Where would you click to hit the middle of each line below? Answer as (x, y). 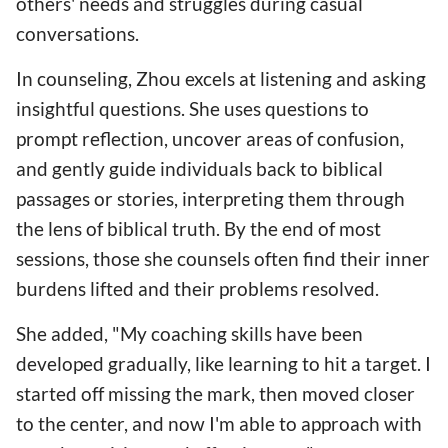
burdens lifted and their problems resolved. (197, 289)
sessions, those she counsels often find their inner (223, 259)
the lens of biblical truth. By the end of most (198, 229)
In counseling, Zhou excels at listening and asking (221, 79)
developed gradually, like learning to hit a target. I (223, 364)
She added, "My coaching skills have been (189, 334)
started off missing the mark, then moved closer (215, 394)
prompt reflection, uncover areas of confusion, (210, 139)
